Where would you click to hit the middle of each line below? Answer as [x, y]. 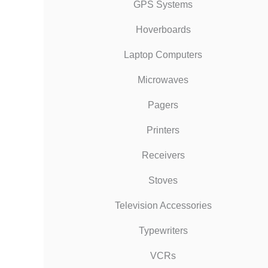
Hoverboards [163, 29]
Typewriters [163, 230]
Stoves [163, 180]
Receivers [163, 155]
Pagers [163, 105]
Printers [163, 130]
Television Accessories [163, 205]
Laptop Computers [163, 54]
